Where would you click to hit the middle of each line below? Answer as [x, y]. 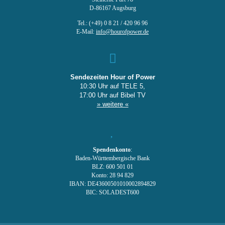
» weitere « [113, 104]
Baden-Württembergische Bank [113, 158]
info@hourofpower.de [122, 32]
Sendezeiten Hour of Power [113, 77]
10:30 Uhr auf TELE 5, [113, 86]
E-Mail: [86, 32]
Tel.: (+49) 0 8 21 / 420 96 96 [113, 23]
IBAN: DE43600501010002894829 [113, 184]
